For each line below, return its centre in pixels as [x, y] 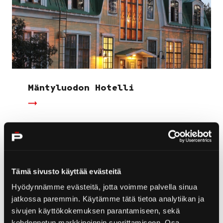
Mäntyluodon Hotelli [81, 87]
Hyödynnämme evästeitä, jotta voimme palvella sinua [104, 187]
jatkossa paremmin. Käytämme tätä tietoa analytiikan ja [108, 199]
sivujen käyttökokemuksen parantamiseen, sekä [96, 211]
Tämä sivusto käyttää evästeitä [66, 171]
